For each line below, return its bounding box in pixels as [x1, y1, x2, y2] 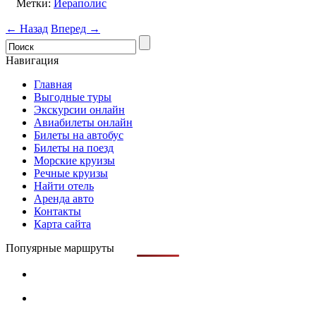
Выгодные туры [34, 91, 111, 104]
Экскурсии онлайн [34, 104, 125, 116]
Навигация [6, 54, 59, 67]
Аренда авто [34, 193, 94, 205]
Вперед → [51, 23, 100, 35]
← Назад [6, 23, 48, 35]
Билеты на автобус [34, 129, 123, 142]
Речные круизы [34, 167, 108, 180]
